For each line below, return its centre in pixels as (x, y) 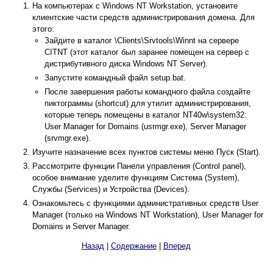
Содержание (133, 246)
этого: (43, 29)
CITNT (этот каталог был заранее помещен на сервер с (147, 52)
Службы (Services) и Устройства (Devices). (111, 190)
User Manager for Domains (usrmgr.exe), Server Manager (145, 127)
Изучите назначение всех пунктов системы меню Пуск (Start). (147, 152)
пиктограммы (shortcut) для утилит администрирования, (148, 104)
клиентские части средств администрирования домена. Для (144, 18)
